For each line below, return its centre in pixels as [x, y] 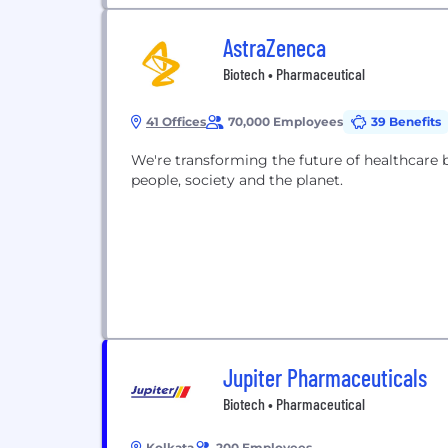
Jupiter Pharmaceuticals [325, 377]
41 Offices [176, 121]
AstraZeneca [274, 47]
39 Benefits [406, 121]
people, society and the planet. [237, 180]
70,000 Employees [285, 121]
